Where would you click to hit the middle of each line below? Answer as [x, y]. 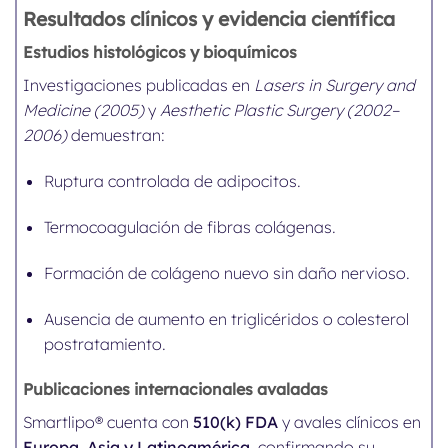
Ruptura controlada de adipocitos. [173, 181]
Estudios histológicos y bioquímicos [160, 52]
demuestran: [116, 135]
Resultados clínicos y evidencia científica [209, 18]
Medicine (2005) [84, 110]
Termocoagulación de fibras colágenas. [190, 227]
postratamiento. [105, 343]
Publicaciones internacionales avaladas [176, 389]
